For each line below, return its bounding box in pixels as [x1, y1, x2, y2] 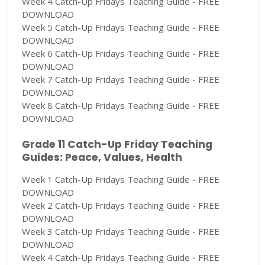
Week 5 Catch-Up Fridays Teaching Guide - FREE [22, 21, 220, 34]
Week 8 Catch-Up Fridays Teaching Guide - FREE [22, 99, 220, 112]
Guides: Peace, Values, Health [22, 150, 183, 165]
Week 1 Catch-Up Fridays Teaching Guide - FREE [22, 173, 220, 186]
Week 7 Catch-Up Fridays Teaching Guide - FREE [22, 73, 220, 86]
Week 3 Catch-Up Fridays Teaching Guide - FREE [22, 225, 220, 238]
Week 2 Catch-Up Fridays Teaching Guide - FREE [22, 199, 220, 212]
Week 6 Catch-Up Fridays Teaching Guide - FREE [22, 47, 220, 60]
